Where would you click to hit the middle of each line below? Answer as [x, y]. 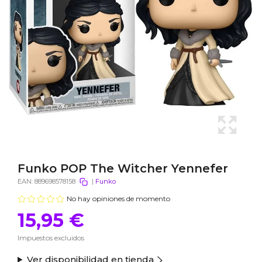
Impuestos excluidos [51, 238]
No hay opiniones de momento [118, 199]
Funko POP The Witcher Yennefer [123, 168]
